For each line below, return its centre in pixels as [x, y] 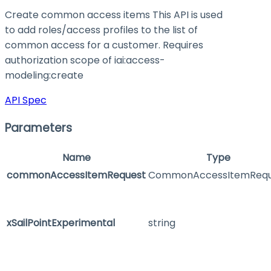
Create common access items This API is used [114, 15]
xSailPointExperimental [61, 223]
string [162, 223]
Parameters [38, 128]
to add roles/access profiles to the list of [101, 30]
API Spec [26, 100]
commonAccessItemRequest [76, 175]
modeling [27, 76]
